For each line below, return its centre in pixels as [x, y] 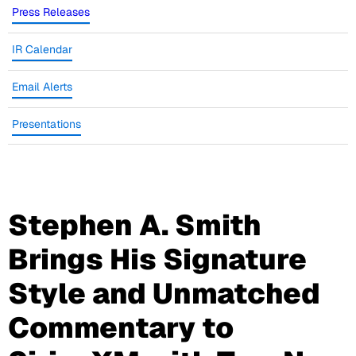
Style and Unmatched [164, 294]
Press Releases [51, 12]
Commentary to [121, 328]
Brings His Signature [157, 260]
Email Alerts [42, 87]
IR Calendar [42, 50]
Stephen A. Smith [135, 226]
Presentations [46, 124]
